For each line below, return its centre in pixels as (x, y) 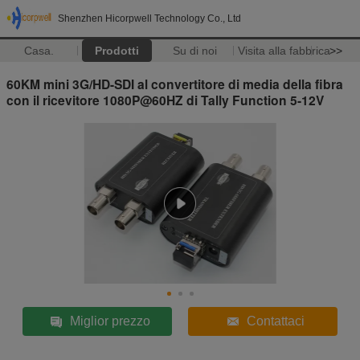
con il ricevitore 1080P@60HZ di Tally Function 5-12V (165, 100)
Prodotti (117, 51)
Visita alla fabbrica (284, 51)
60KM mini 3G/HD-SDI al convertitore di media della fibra (175, 84)
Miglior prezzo (110, 321)
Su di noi (194, 51)
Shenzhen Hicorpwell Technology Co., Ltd (149, 18)
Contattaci (275, 321)
